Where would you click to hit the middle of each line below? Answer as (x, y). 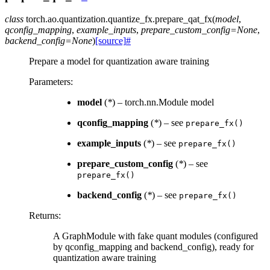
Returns (44, 216)
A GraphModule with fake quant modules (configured (155, 236)
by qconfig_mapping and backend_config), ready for (153, 247)
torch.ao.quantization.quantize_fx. (90, 19)
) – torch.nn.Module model (163, 102)
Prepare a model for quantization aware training (119, 61)
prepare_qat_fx (184, 19)
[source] (111, 41)
